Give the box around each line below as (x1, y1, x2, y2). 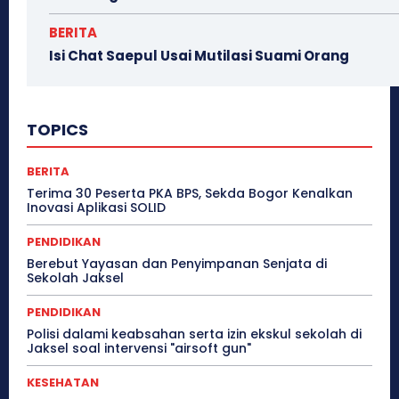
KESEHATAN (27, 374, 99, 392)
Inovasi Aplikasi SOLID (27, 199, 166, 217)
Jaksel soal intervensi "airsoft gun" (27, 339, 251, 358)
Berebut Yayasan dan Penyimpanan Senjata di (27, 255, 327, 273)
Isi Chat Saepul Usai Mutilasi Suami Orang (49, 46, 349, 66)
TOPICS (27, 118, 88, 142)
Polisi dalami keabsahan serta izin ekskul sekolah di (27, 325, 362, 344)
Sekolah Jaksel (27, 269, 124, 288)
